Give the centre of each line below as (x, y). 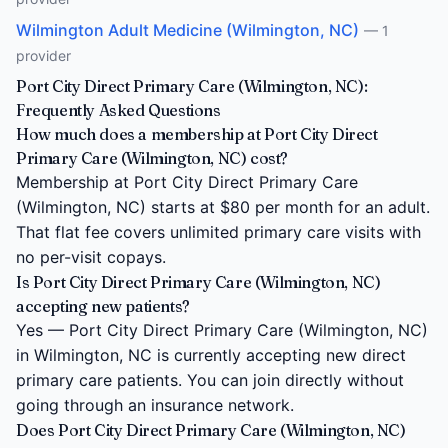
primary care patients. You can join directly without (210, 379)
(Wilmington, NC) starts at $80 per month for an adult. (223, 206)
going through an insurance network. (155, 404)
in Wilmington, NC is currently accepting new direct (211, 354)
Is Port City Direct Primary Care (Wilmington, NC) (198, 281)
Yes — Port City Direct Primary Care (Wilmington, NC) (222, 329)
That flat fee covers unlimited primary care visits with (218, 231)
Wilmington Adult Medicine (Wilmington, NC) (187, 29)
